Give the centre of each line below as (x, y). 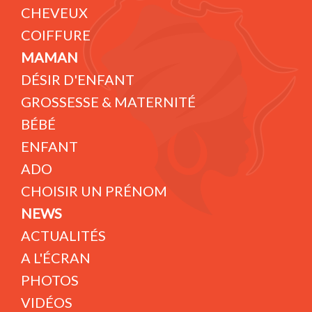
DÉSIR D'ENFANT (78, 80)
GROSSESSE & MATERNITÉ (108, 102)
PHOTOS (50, 280)
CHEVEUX (54, 13)
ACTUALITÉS (63, 236)
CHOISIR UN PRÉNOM (94, 191)
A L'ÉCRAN (56, 258)
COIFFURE (56, 35)
